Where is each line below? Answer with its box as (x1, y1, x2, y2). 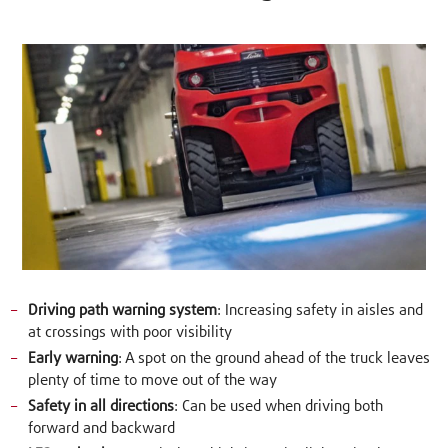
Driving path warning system (28, 303, 218, 319)
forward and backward (28, 420, 176, 436)
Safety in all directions (28, 398, 175, 414)
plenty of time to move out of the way (28, 373, 278, 389)
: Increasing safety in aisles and (217, 303, 424, 319)
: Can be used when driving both (174, 398, 384, 414)
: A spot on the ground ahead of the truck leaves (118, 351, 431, 367)
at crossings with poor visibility (28, 325, 233, 341)
